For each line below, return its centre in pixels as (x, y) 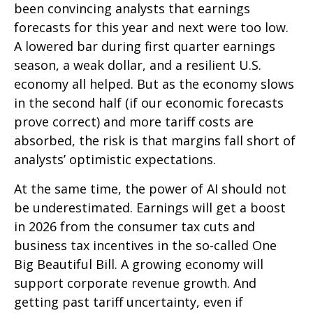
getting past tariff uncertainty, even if (129, 302)
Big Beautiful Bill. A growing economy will (139, 264)
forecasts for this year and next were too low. (151, 28)
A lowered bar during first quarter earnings (145, 46)
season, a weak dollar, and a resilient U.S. (138, 65)
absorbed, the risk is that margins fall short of (155, 141)
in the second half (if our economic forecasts (149, 103)
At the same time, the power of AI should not (150, 189)
